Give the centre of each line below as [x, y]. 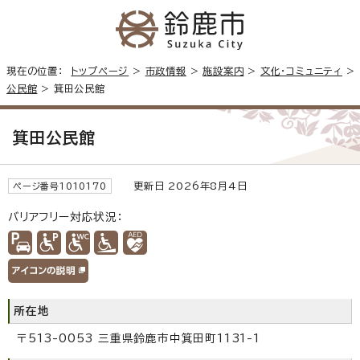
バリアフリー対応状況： [66, 217]
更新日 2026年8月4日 [183, 185]
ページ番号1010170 [60, 186]
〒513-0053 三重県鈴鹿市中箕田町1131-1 [138, 338]
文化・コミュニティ [301, 70]
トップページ [100, 70]
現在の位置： [39, 70]
